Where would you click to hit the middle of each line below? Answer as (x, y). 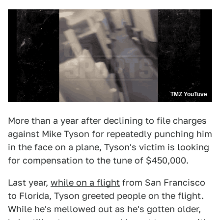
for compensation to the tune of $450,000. (98, 161)
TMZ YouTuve (189, 95)
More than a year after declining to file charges (107, 121)
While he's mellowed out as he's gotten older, (104, 209)
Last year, (29, 183)
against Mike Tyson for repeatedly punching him (110, 134)
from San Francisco (163, 183)
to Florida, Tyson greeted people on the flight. (106, 196)
